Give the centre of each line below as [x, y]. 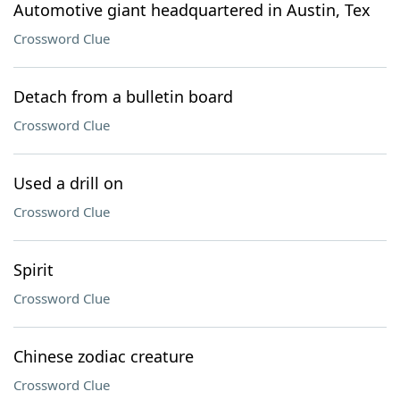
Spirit [33, 270]
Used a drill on [68, 183]
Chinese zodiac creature [104, 356]
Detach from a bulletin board [123, 96]
